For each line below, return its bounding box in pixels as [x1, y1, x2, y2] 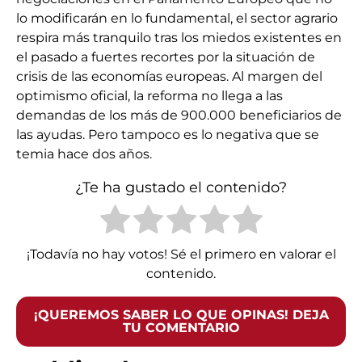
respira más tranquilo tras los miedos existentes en [16, 30, 342, 46]
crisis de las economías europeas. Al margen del [16, 69, 322, 85]
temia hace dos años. [16, 146, 152, 162]
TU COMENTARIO [122, 320, 240, 336]
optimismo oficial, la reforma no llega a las [16, 88, 283, 104]
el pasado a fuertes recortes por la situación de [16, 49, 315, 65]
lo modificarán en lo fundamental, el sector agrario [16, 11, 338, 27]
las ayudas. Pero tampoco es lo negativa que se [16, 127, 319, 143]
